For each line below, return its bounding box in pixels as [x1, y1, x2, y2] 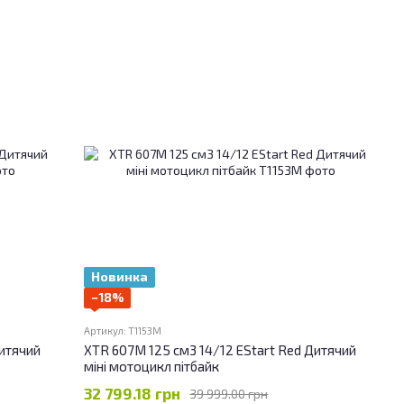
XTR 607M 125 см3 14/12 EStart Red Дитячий [84, 342, 357, 359]
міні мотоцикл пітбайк [84, 358, 220, 375]
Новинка [91, 269, 149, 285]
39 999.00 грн [189, 385, 269, 401]
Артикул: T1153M [84, 325, 162, 337]
